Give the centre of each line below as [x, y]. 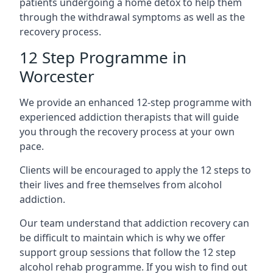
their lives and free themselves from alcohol [121, 185]
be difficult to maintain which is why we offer [122, 238]
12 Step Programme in [103, 57]
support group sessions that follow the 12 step [128, 252]
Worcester [57, 76]
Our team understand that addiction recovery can [134, 223]
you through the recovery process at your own [127, 132]
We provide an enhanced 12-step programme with [136, 102]
